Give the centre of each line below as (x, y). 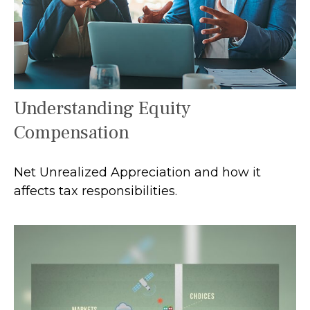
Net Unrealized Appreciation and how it (137, 172)
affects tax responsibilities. (95, 191)
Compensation (72, 132)
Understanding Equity (102, 108)
